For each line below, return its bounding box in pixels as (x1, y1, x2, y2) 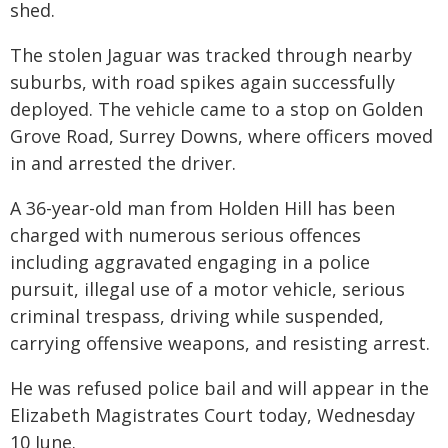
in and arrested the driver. (10, 151, 236, 175)
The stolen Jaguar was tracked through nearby (10, 43, 412, 67)
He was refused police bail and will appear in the (10, 376, 429, 400)
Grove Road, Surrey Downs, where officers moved (10, 124, 433, 148)
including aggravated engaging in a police (10, 250, 370, 274)
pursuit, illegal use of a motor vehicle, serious (10, 277, 405, 301)
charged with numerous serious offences (10, 223, 361, 247)
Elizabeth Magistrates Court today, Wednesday (10, 403, 415, 427)
